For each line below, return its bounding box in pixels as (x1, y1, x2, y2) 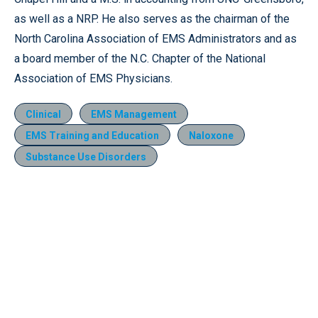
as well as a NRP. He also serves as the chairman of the (14, 11, 290, 26)
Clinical (26, 108, 61, 120)
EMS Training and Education (26, 129, 159, 141)
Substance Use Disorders (26, 150, 146, 163)
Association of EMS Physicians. (14, 71, 172, 85)
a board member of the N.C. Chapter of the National (14, 51, 265, 65)
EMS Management (91, 108, 177, 120)
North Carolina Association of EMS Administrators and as (14, 31, 297, 45)
